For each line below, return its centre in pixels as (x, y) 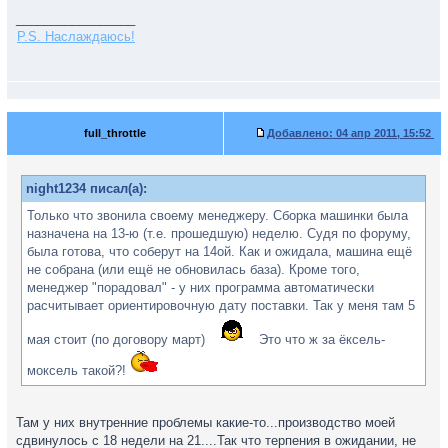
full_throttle (115, 133)
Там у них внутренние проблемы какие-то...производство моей (205, 422)
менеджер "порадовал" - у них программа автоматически (200, 287)
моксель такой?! (78, 370)
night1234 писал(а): (86, 188)
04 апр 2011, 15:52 (383, 133)
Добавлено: (300, 133)
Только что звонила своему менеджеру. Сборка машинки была (217, 215)
